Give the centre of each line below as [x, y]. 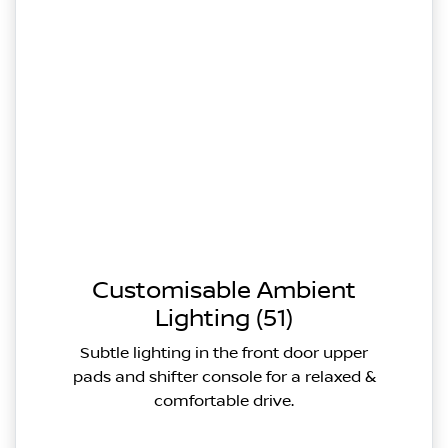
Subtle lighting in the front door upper [224, 352]
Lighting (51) [224, 318]
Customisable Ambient [224, 290]
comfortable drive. [224, 400]
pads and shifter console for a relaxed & [224, 376]
